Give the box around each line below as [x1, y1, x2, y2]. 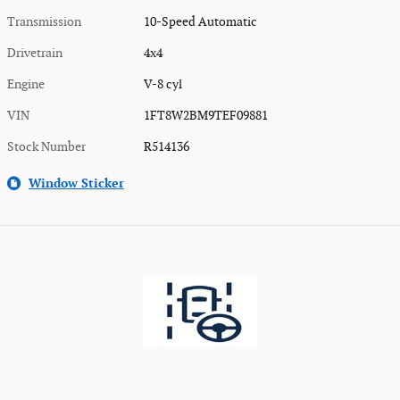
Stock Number [7, 138, 86, 154]
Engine [7, 76, 45, 92]
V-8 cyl [144, 76, 183, 92]
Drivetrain [7, 45, 62, 61]
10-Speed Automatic [144, 13, 258, 29]
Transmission [7, 13, 81, 29]
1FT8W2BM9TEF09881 [144, 107, 269, 123]
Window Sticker [29, 175, 124, 191]
